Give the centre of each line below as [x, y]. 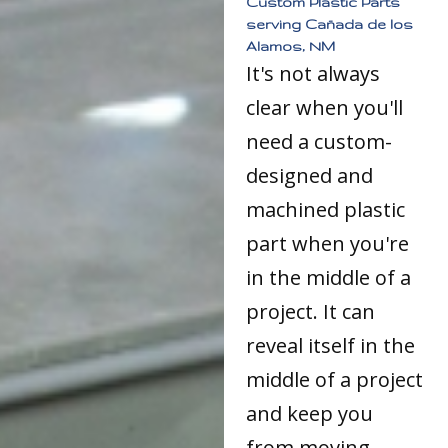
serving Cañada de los [330, 24]
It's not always [313, 74]
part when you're [328, 244]
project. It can [311, 312]
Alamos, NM [291, 46]
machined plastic [326, 210]
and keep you [310, 414]
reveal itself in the [331, 346]
